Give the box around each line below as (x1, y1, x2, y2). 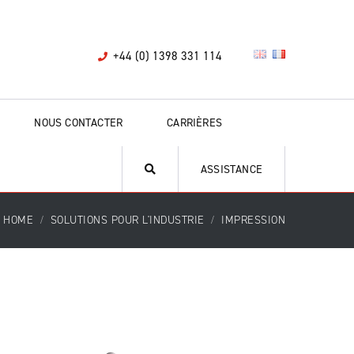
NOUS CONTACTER (34, 115, 123, 130)
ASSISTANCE (201, 162, 262, 177)
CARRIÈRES (167, 115, 223, 130)
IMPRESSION (221, 213, 285, 228)
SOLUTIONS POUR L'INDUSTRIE (50, 213, 205, 228)
